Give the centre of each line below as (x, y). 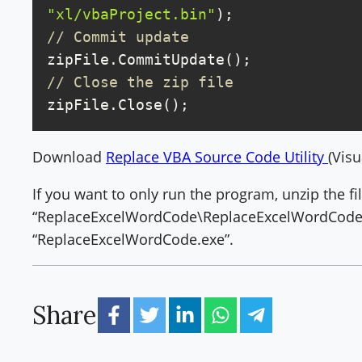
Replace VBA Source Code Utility (217, 157)
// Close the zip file (140, 82)
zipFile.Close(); (118, 105)
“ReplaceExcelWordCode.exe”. (133, 240)
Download (69, 157)
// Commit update (118, 37)
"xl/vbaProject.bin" (131, 15)
